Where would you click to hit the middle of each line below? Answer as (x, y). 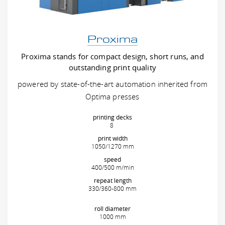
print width (113, 138)
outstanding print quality (113, 67)
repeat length (113, 180)
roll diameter (113, 208)
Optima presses (113, 96)
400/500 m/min (113, 167)
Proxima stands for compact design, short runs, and (113, 56)
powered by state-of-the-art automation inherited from (113, 84)
